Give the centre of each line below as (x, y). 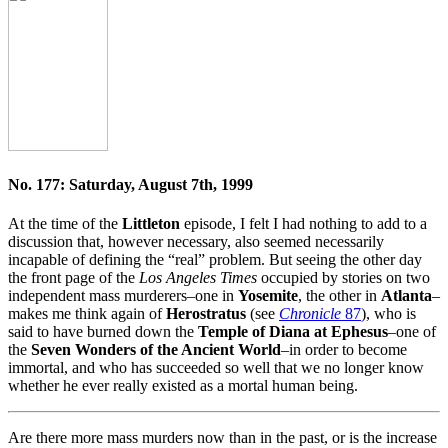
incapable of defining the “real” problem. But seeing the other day (215, 260)
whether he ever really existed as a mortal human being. (183, 386)
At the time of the (65, 224)
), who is (388, 314)
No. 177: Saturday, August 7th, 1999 (130, 184)
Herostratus (206, 314)
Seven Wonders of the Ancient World (156, 350)
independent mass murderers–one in (123, 296)
